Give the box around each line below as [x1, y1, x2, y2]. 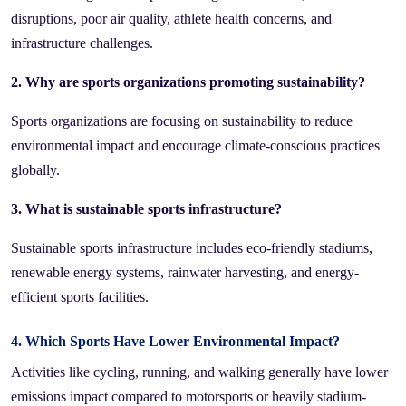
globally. [11, 161, 60, 178]
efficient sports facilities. [11, 288, 149, 304]
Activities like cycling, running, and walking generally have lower [11, 363, 388, 380]
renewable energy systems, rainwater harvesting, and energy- [11, 264, 359, 280]
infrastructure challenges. [11, 34, 153, 51]
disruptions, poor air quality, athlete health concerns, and [11, 10, 332, 26]
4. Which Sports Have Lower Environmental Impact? [11, 333, 340, 349]
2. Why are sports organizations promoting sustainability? [11, 73, 365, 90]
